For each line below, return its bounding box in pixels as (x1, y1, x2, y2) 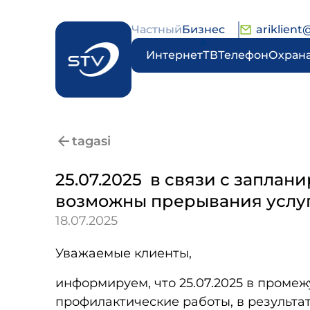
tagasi (72, 134, 111, 149)
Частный (131, 23, 182, 36)
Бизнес (182, 23, 225, 36)
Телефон (218, 48, 268, 62)
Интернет (146, 48, 203, 62)
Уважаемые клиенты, (55, 246, 192, 261)
